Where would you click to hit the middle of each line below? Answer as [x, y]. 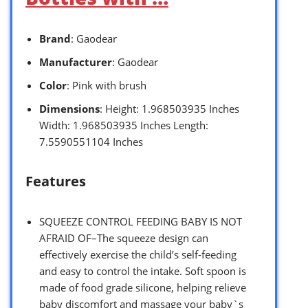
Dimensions [69, 108]
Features [56, 181]
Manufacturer [76, 62]
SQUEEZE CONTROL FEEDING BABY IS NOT [141, 221]
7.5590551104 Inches [91, 141]
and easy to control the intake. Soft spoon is [143, 271]
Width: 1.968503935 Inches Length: [124, 125]
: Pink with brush [107, 85]
